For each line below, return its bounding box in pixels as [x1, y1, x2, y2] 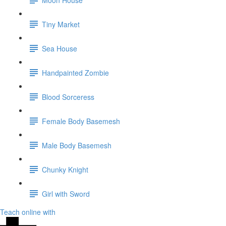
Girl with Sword [42, 188, 90, 199]
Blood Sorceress [42, 91, 94, 102]
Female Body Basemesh [42, 116, 120, 126]
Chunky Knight [42, 164, 88, 175]
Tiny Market [42, 19, 80, 29]
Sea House [42, 43, 77, 53]
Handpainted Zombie [42, 67, 109, 78]
